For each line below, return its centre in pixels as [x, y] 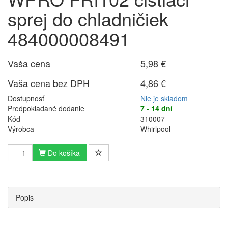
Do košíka [63, 153]
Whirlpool [156, 129]
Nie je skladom [164, 98]
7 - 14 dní [157, 108]
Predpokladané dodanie [46, 108]
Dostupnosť [26, 98]
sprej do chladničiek [88, 19]
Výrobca [21, 129]
